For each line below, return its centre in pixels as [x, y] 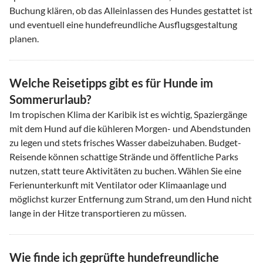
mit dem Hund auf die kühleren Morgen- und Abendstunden [130, 128]
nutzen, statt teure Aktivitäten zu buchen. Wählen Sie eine [125, 170]
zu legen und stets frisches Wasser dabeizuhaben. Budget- [125, 142]
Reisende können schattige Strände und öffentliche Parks [124, 156]
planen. [24, 38]
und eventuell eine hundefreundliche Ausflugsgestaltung [123, 24]
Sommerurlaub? [50, 99]
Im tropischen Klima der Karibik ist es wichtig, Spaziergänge [128, 114]
